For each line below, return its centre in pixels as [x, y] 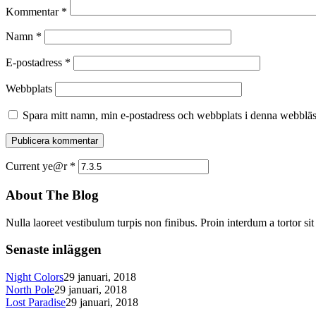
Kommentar [34, 12]
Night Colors [35, 277]
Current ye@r [38, 166]
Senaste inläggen [54, 250]
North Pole [30, 290]
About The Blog [52, 195]
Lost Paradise [36, 303]
